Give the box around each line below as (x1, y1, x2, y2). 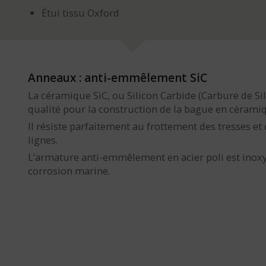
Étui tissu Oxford (41, 6, 119, 20)
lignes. (27, 133, 58, 147)
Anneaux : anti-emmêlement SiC (27, 70, 207, 86)
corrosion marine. (27, 164, 110, 178)
